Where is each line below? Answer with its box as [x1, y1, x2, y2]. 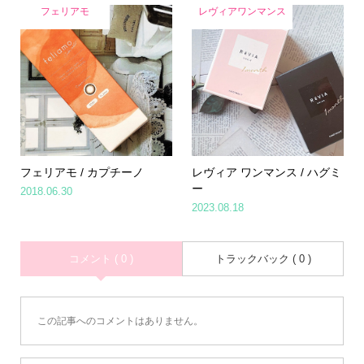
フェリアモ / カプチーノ [19, 166, 144, 180]
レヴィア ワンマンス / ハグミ [192, 166, 342, 180]
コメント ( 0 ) [68, 253, 133, 266]
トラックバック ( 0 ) [214, 253, 311, 266]
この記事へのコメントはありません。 [37, 315, 203, 327]
